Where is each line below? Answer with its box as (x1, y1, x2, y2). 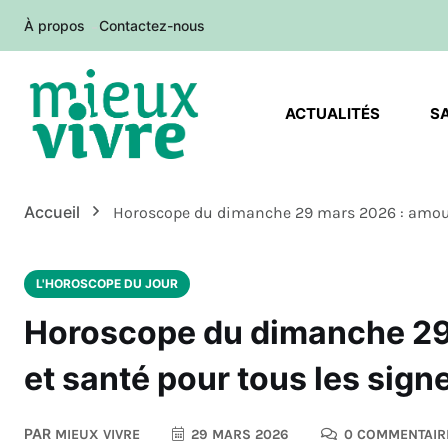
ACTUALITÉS (284, 104, 380, 124)
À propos (24, 17, 85, 34)
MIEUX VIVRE (51, 426, 140, 444)
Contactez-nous (99, 17, 205, 34)
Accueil (24, 202, 88, 223)
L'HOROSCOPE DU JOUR (36, 276, 178, 292)
